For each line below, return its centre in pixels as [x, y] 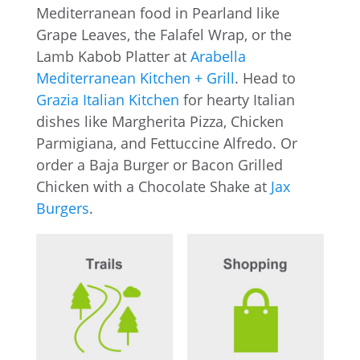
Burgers [62, 208]
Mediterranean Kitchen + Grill [135, 78]
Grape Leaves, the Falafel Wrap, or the [164, 34]
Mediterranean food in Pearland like [157, 12]
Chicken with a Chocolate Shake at [153, 186]
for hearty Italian [237, 99]
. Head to [265, 78]
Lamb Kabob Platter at [113, 56]
